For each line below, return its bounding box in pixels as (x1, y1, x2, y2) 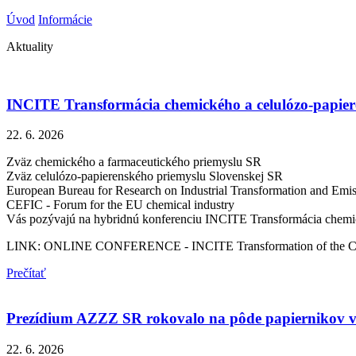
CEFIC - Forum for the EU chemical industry (6, 198, 234, 212)
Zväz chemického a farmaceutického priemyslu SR (6, 155, 261, 169)
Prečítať (6, 266, 46, 281)
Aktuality (6, 39, 53, 53)
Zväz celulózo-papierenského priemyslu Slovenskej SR (6, 169, 283, 184)
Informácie (38, 12, 92, 26)
